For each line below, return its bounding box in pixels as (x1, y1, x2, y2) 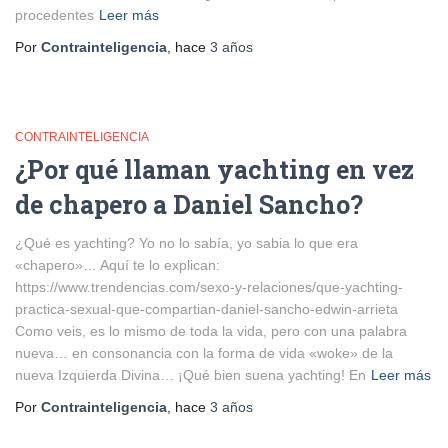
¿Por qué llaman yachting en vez (15, 153, 414, 186)
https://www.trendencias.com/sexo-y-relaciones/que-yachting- (15, 279, 403, 295)
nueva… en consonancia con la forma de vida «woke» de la (15, 345, 393, 361)
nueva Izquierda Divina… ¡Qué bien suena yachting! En (15, 367, 366, 383)
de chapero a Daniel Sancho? (15, 188, 363, 221)
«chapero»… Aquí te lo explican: (15, 257, 220, 273)
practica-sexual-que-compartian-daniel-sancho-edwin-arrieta (15, 301, 398, 317)
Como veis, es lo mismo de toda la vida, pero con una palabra (15, 323, 407, 339)
